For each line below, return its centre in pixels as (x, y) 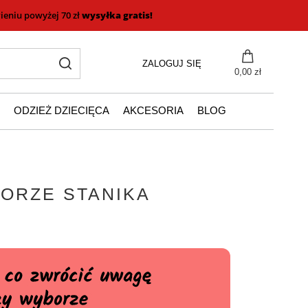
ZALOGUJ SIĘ (172, 63)
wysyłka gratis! (117, 15)
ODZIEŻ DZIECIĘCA (61, 110)
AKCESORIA (153, 110)
